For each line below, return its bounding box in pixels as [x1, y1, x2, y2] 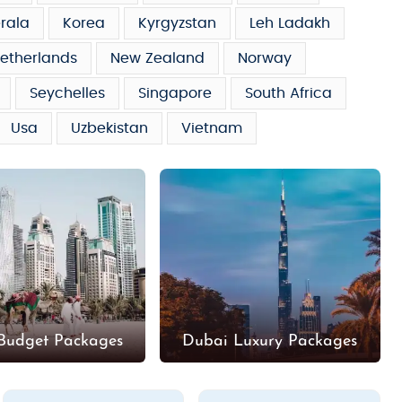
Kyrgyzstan [138, 16, 216, 31]
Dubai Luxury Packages [182, 332, 358, 350]
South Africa [245, 86, 332, 100]
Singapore [138, 86, 212, 100]
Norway [238, 51, 292, 66]
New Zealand [110, 51, 205, 66]
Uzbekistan [71, 121, 148, 135]
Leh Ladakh [249, 16, 330, 31]
